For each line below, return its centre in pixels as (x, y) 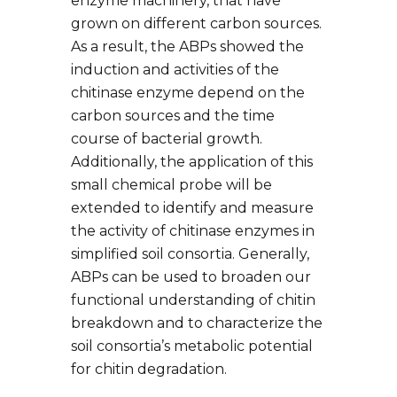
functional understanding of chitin (193, 300)
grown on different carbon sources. (196, 24)
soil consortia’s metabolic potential (192, 346)
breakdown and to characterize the (197, 323)
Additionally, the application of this (192, 162)
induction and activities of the (175, 70)
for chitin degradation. (149, 370)
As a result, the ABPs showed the (187, 47)
